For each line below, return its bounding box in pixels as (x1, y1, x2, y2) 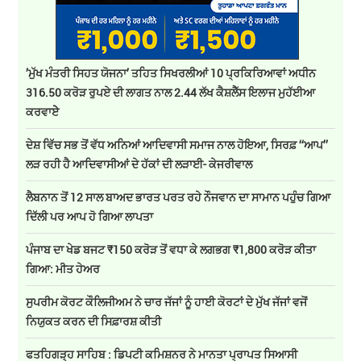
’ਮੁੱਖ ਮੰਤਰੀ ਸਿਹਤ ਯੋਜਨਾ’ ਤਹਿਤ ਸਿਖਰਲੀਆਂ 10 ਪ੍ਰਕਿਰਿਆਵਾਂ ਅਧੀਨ (26, 65, 317, 81)
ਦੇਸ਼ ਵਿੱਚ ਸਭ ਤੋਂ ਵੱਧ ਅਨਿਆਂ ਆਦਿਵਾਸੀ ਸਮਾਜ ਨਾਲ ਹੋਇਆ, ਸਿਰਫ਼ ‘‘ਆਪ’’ (26, 137, 329, 153)
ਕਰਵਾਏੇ (26, 104, 60, 120)
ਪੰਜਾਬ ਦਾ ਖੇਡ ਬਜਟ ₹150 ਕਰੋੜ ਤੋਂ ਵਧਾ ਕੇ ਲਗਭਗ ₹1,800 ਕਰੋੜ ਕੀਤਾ (26, 242, 317, 258)
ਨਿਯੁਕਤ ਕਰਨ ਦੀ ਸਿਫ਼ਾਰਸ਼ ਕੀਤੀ (26, 313, 164, 330)
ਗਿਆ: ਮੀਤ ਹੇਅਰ (26, 261, 101, 277)
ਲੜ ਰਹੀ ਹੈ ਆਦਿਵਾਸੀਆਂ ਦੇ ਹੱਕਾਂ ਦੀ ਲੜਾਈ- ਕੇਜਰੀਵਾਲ (26, 156, 253, 172)
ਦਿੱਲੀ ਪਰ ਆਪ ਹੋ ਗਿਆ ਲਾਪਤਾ (26, 209, 156, 225)
